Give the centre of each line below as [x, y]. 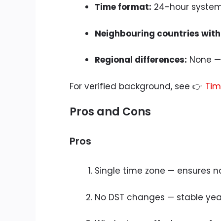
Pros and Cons [110, 112]
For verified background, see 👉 [137, 86]
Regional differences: [141, 60]
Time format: [123, 7]
